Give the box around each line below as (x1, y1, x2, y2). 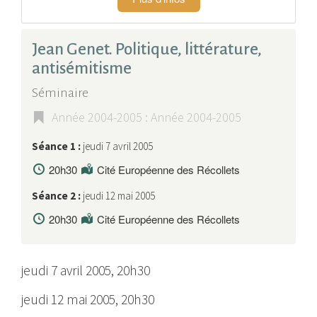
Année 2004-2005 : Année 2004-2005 (52, 108, 241, 125)
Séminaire (32, 85, 88, 100)
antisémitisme (32, 59, 132, 77)
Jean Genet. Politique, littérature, (32, 40, 262, 58)
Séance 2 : (32, 188, 83, 202)
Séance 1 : (32, 139, 83, 153)
